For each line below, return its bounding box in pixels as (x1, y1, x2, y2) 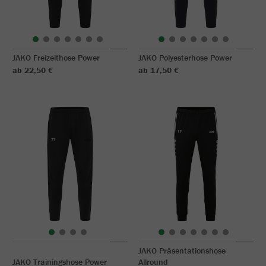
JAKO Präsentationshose (138, 245, 226, 256)
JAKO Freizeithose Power (12, 52, 100, 63)
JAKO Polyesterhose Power (138, 52, 232, 63)
